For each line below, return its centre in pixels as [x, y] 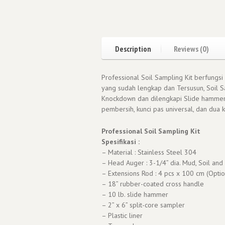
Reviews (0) [191, 49]
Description [133, 49]
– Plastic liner [122, 215]
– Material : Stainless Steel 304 [149, 152]
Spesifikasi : [121, 142]
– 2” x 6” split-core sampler [143, 205]
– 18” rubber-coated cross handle [153, 184]
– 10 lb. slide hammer [135, 194]
